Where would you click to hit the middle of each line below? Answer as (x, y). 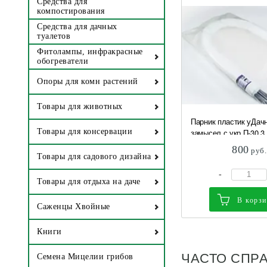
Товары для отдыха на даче (89, 182)
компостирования (71, 11)
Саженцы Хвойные (74, 207)
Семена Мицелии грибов (85, 257)
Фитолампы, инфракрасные (90, 52)
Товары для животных (80, 107)
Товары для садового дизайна (94, 157)
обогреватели (63, 61)
